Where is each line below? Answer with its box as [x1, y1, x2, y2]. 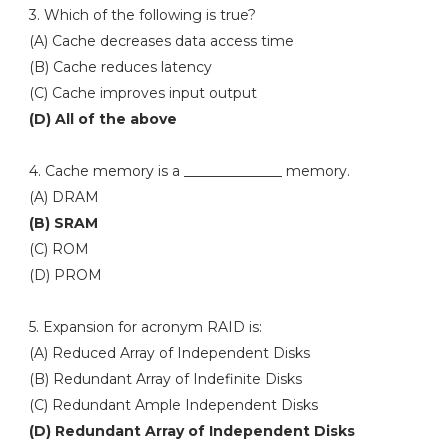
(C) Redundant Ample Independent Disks [28, 396, 318, 414]
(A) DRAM [28, 188, 103, 206]
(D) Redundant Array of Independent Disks [28, 422, 355, 440]
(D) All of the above [28, 110, 177, 128]
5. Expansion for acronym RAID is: [28, 318, 262, 336]
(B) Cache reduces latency [28, 58, 212, 76]
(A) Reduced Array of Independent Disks [28, 344, 310, 362]
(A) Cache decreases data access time [28, 32, 298, 50]
